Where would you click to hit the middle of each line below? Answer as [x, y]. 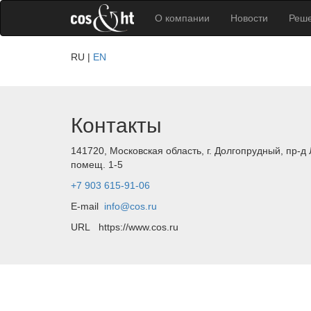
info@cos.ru [131, 206]
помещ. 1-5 [97, 165]
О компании [182, 18]
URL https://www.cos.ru [125, 227]
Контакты [116, 125]
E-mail [87, 206]
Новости [249, 18]
